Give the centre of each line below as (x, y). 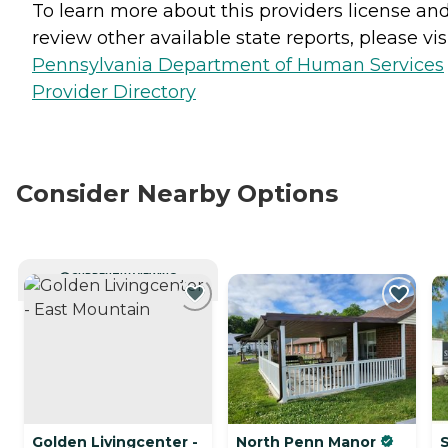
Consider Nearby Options (177, 193)
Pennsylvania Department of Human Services (238, 65)
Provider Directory (114, 92)
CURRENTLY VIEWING (124, 276)
